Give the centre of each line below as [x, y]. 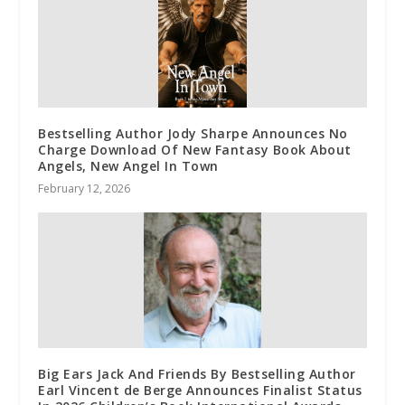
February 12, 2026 [85, 188]
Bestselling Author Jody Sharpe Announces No [193, 133]
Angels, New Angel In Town [128, 165]
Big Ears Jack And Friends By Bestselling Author [197, 373]
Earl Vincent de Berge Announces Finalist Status [200, 390]
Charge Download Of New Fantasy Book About [195, 149]
